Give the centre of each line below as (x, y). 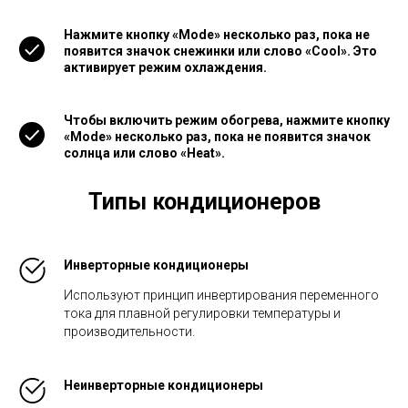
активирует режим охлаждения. (165, 67)
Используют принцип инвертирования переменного (221, 295)
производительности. (129, 331)
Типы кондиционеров (204, 201)
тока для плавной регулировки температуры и (202, 313)
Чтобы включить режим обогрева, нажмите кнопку (227, 120)
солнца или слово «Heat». (144, 153)
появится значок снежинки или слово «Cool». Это (220, 51)
